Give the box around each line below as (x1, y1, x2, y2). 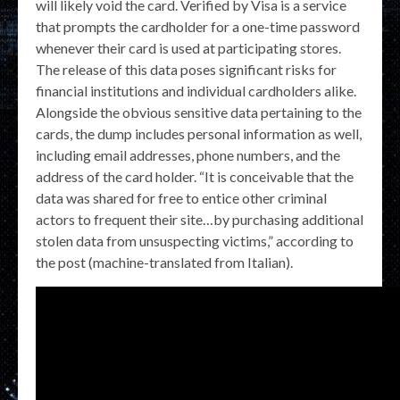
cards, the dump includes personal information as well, (36, 124, 362, 142)
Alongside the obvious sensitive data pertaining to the (36, 103, 362, 121)
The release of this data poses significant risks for (36, 60, 337, 78)
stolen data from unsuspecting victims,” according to (36, 231, 354, 249)
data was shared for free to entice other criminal (36, 188, 327, 206)
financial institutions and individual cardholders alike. (36, 81, 356, 99)
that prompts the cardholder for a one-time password (36, 17, 360, 35)
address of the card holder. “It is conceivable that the (36, 167, 354, 185)
